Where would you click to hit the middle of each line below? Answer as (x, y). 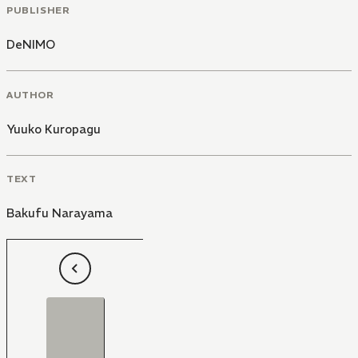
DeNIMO (31, 44)
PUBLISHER (38, 10)
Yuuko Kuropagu (54, 129)
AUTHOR (30, 94)
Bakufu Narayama (60, 213)
